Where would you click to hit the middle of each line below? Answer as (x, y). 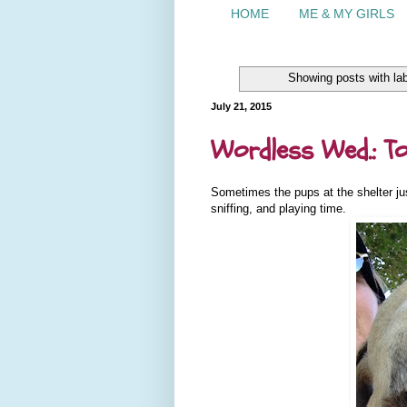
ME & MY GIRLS (347, 14)
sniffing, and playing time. (280, 209)
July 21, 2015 (241, 106)
